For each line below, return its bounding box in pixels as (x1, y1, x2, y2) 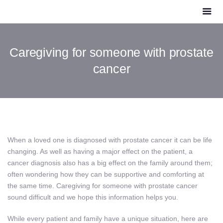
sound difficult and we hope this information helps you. (7, 193, 178, 202)
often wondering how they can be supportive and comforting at (7, 170, 204, 179)
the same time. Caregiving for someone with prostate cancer (7, 182, 198, 190)
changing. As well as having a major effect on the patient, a (7, 147, 193, 156)
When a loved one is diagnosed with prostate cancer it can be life (7, 136, 212, 144)
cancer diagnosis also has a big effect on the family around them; (7, 159, 213, 167)
